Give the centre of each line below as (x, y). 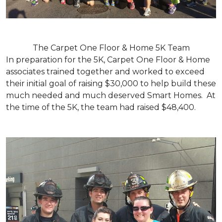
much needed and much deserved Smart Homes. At (111, 95)
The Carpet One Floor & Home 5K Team (111, 48)
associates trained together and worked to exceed (105, 71)
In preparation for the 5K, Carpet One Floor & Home (108, 59)
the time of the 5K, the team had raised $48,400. (101, 107)
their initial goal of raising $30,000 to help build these (111, 83)
